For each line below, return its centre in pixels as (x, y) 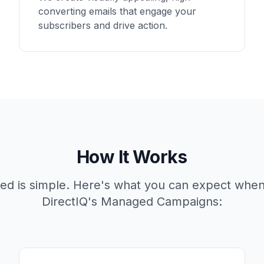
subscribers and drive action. (103, 25)
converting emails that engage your (117, 11)
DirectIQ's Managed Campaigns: (132, 202)
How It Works (132, 157)
